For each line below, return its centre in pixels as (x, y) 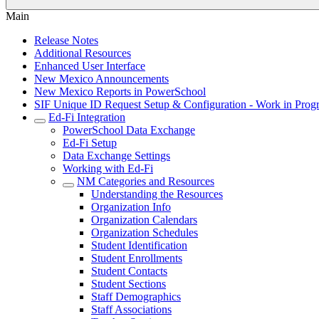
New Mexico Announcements (101, 79)
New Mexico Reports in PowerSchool (120, 91)
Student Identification (139, 245)
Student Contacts (129, 271)
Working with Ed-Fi (108, 168)
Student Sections (129, 284)
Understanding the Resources (157, 194)
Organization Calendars (144, 220)
